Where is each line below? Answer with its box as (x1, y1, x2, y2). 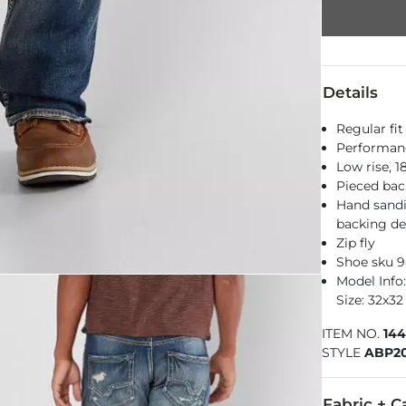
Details (323, 82, 379, 101)
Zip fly (336, 234, 376, 251)
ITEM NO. (322, 324, 384, 342)
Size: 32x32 (336, 291, 404, 308)
